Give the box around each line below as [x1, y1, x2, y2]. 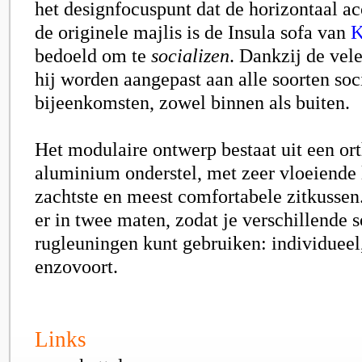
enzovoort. [35, 255, 118, 277]
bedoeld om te [35, 44, 151, 66]
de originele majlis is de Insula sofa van [35, 21, 351, 43]
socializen [151, 44, 229, 66]
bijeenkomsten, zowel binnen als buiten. [35, 91, 350, 113]
